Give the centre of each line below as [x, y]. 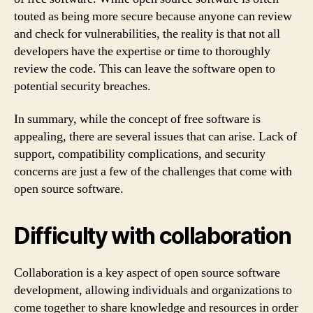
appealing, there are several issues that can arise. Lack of [155, 137]
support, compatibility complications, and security [140, 154]
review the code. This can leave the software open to [145, 68]
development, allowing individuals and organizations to [153, 290]
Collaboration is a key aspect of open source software [147, 273]
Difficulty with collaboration [153, 236]
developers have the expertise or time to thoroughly [142, 51]
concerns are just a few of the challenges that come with [153, 172]
